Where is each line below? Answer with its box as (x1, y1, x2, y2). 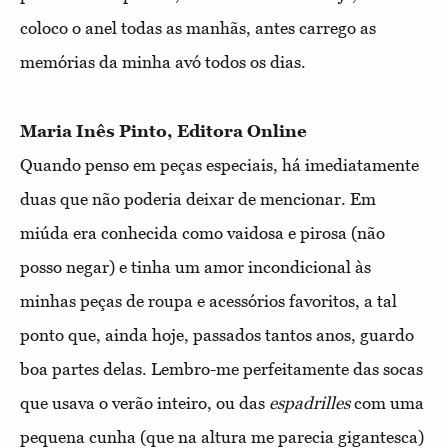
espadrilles (269, 393, 350, 414)
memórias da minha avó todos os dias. (20, 52, 306, 73)
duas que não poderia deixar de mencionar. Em (20, 189, 376, 210)
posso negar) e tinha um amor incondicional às (20, 257, 371, 278)
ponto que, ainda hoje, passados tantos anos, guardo (20, 325, 414, 346)
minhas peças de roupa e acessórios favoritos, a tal (20, 291, 397, 312)
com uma (350, 393, 424, 414)
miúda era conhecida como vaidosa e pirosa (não (20, 223, 385, 244)
